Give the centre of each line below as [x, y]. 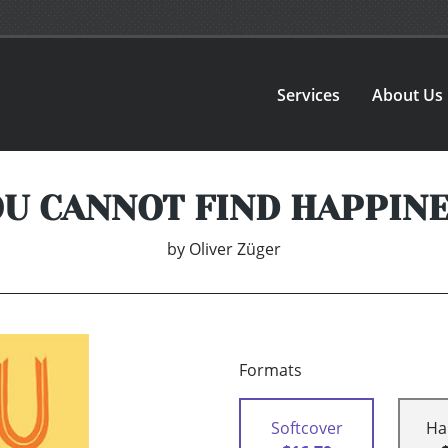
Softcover [306, 428]
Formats [270, 370]
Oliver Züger [235, 249]
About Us [408, 94]
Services [309, 94]
